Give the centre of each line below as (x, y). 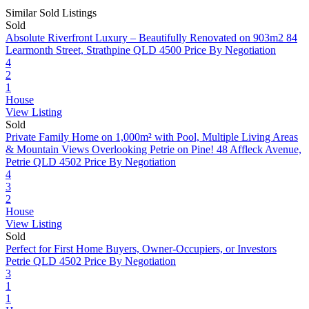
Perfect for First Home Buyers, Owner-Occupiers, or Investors (141, 249)
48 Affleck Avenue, (259, 150)
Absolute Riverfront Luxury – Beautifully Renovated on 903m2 (144, 38)
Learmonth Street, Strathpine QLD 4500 (93, 50)
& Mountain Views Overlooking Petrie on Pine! (110, 150)
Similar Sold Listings (51, 13)
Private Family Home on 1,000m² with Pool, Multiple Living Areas (152, 137)
